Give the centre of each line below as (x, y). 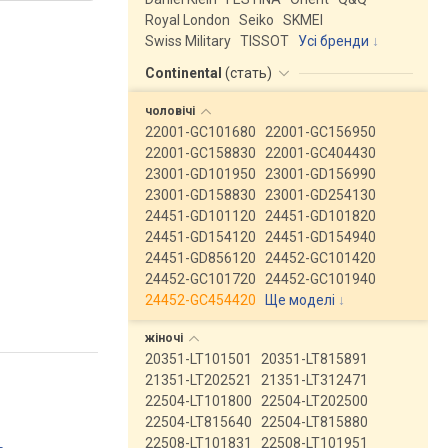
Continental (185, 73)
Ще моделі (300, 300)
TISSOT (264, 41)
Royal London (187, 20)
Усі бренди (333, 41)
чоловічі (171, 111)
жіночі (165, 338)
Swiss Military (188, 41)
